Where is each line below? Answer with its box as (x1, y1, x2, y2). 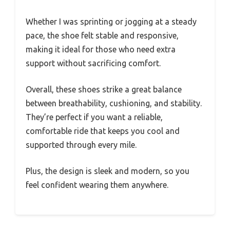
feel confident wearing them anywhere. (26, 180, 168, 189)
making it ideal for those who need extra (26, 44, 176, 54)
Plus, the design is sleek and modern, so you (26, 166, 189, 176)
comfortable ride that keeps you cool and (26, 126, 180, 136)
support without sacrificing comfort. (26, 58, 161, 68)
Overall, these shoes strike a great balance (26, 84, 182, 94)
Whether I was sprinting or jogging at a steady (26, 16, 197, 26)
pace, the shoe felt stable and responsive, (26, 30, 179, 40)
